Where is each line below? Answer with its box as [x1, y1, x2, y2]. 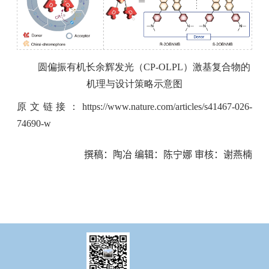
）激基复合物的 [183, 62, 250, 73]
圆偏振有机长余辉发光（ [37, 62, 144, 73]
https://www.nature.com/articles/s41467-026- [82, 101, 252, 112]
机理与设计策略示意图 [86, 79, 183, 89]
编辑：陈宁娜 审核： [132, 150, 223, 160]
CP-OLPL [143, 62, 183, 73]
